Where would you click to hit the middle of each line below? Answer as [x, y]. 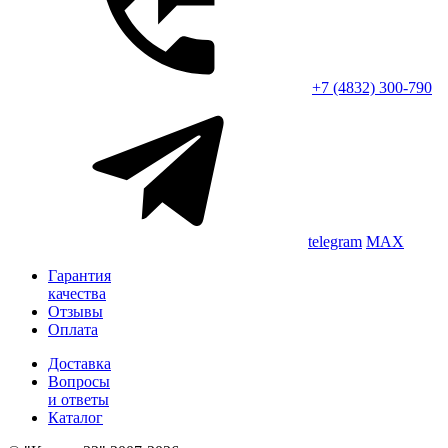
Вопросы [79, 382]
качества [77, 294]
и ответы [78, 400]
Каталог [75, 418]
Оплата [73, 330]
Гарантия [79, 276]
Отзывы [75, 312]
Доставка [79, 364]
